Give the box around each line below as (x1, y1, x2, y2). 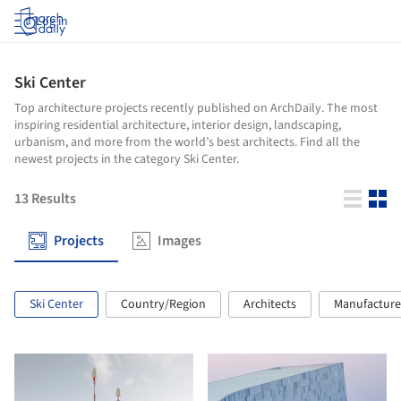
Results (31, 189, 76, 209)
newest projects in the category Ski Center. (14, 150, 239, 168)
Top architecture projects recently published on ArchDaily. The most (14, 99, 378, 117)
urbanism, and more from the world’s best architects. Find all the (14, 133, 360, 151)
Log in (36, 13, 68, 30)
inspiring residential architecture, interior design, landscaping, (14, 116, 341, 134)
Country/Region (121, 295, 206, 313)
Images (158, 231, 201, 251)
